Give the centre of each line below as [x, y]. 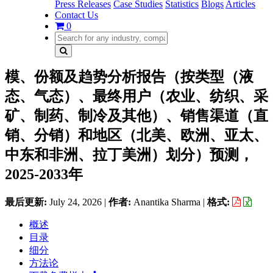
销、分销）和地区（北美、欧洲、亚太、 [136, 135]
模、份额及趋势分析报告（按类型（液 [129, 77]
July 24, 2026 [76, 202]
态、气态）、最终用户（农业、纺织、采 [136, 96]
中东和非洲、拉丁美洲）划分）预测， [129, 155]
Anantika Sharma [167, 202]
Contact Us [76, 15]
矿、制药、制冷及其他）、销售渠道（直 [136, 116]
